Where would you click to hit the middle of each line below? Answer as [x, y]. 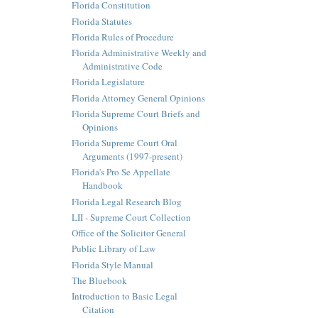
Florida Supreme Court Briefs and [136, 113]
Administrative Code [122, 66]
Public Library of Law [113, 249]
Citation [98, 310]
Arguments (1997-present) [132, 157]
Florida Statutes [102, 21]
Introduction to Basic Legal [124, 296]
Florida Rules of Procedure [122, 37]
